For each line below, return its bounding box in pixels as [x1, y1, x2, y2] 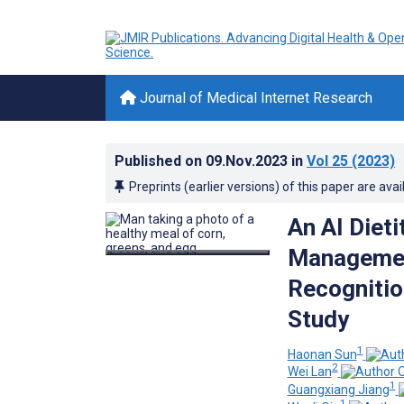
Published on [115, 152, 206, 170]
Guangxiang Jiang [287, 381, 390, 397]
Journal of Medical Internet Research [136, 89, 372, 106]
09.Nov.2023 [206, 152, 291, 170]
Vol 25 [307, 152, 348, 170]
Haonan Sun [287, 346, 357, 362]
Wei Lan [287, 364, 332, 380]
